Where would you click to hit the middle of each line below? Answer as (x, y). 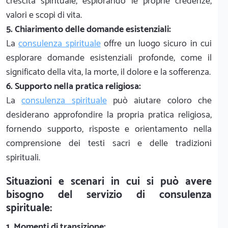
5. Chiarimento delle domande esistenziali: (89, 29)
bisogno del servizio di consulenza (109, 195)
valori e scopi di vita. (44, 15)
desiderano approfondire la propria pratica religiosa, (109, 115)
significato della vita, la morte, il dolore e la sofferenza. (108, 72)
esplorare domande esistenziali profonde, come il (109, 58)
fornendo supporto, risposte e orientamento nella (109, 129)
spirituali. (23, 158)
